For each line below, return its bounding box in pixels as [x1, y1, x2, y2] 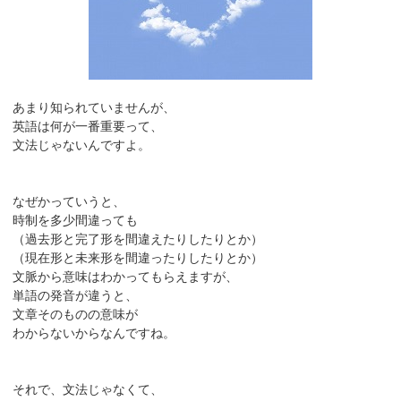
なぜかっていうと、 [13, 194, 126, 209]
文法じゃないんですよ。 [13, 138, 151, 153]
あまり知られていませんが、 [13, 100, 176, 115]
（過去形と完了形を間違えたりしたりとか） [13, 232, 264, 247]
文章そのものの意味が [13, 307, 139, 322]
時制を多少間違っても [13, 213, 139, 228]
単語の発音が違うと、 [13, 288, 139, 303]
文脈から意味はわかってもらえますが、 [13, 269, 239, 285]
